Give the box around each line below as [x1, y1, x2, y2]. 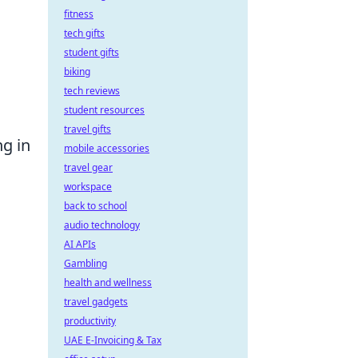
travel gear [64, 161, 113, 174]
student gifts [64, 46, 119, 59]
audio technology [64, 218, 140, 232]
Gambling [64, 257, 107, 270]
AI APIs [64, 237, 96, 251]
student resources [64, 103, 145, 117]
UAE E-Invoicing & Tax [64, 333, 161, 347]
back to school [64, 199, 127, 213]
